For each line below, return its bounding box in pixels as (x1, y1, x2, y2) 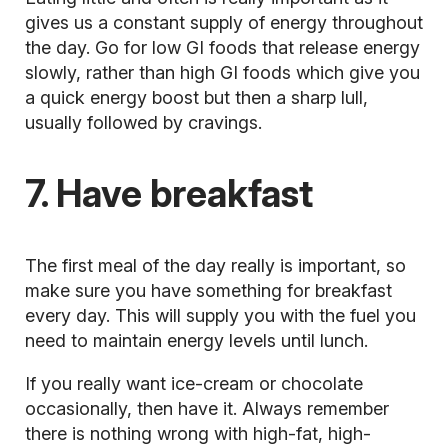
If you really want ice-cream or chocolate (24, 372, 363, 394)
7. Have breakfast (24, 171, 313, 217)
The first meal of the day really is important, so (24, 254, 406, 276)
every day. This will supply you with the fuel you (24, 304, 416, 326)
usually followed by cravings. (24, 112, 267, 134)
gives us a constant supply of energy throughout (24, 12, 423, 34)
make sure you (24, 279, 151, 301)
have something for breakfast (150, 279, 392, 301)
